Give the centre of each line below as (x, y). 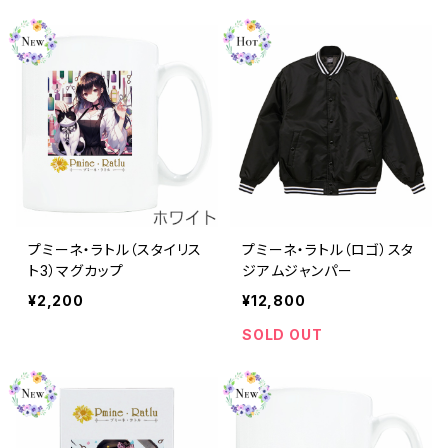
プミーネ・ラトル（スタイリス (115, 249)
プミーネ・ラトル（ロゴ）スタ (328, 249)
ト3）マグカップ (76, 270)
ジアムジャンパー (297, 270)
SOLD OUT (282, 334)
